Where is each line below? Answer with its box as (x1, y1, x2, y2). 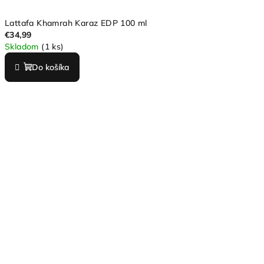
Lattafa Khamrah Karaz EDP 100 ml (5, 17, 147, 28)
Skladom (5, 41, 42, 52)
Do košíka (32, 61, 70, 72)
